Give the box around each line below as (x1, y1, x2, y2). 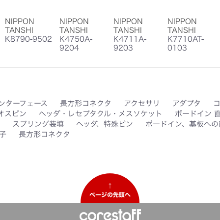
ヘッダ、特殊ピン (76, 120, 133, 128)
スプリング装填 (12, 120, 64, 128)
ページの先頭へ (89, 192, 131, 198)
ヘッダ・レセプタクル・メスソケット (39, 110, 163, 118)
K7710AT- (167, 35, 204, 43)
